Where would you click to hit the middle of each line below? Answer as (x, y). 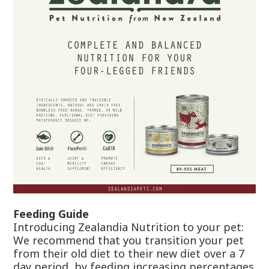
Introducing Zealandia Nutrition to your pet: (128, 227)
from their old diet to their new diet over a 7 (129, 254)
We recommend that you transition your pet (128, 240)
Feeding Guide (51, 214)
